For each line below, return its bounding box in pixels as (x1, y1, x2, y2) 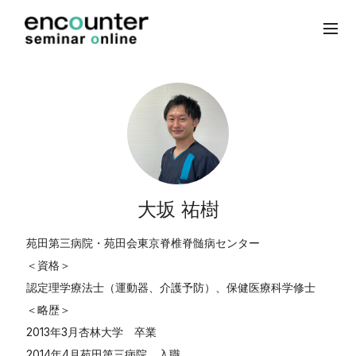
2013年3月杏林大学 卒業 (26, 325, 157, 339)
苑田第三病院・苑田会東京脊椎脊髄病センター (26, 236, 261, 250)
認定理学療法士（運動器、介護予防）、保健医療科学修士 (26, 281, 316, 294)
